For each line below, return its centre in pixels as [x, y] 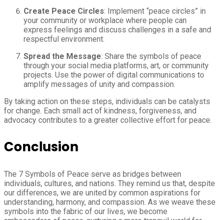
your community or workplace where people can [105, 21]
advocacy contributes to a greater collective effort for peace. [108, 120]
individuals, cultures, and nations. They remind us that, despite [110, 184]
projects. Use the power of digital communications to [114, 75]
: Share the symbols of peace [151, 56]
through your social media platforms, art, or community [116, 66]
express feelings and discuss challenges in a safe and [117, 30]
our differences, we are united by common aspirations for [102, 193]
